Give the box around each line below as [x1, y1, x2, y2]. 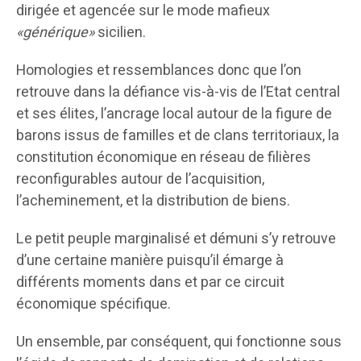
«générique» [16, 22, 94, 44]
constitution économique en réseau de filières [16, 147, 311, 169]
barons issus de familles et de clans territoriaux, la [16, 125, 339, 147]
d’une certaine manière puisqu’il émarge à [16, 250, 284, 272]
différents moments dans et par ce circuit [16, 272, 284, 294]
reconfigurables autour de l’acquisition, [16, 168, 264, 191]
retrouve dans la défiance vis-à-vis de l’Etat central [16, 81, 340, 104]
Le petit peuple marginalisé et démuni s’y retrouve [16, 228, 336, 251]
